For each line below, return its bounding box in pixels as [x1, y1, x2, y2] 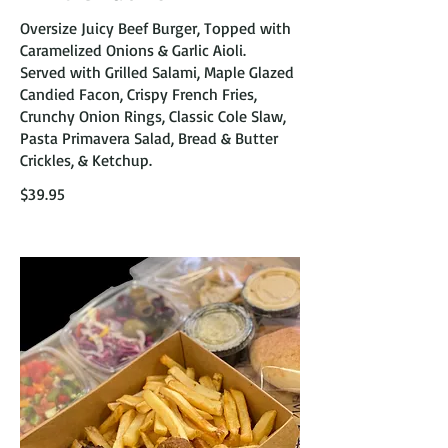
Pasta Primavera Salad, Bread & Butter [20, 128, 278, 148]
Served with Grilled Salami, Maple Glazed [20, 62, 294, 82]
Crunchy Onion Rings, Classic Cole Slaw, [20, 106, 286, 126]
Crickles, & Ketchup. [20, 150, 152, 170]
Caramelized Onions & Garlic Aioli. [20, 40, 246, 60]
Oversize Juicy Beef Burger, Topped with [20, 18, 291, 38]
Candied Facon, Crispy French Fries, [20, 84, 257, 104]
